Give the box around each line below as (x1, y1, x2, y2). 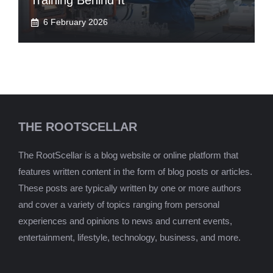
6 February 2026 (43, 17, 108, 27)
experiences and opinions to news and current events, (18, 216, 232, 226)
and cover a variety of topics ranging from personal (18, 199, 219, 210)
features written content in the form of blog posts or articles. (18, 166, 252, 177)
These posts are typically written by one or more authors (18, 183, 241, 193)
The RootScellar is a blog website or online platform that (18, 150, 238, 160)
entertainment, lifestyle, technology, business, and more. (18, 232, 241, 243)
